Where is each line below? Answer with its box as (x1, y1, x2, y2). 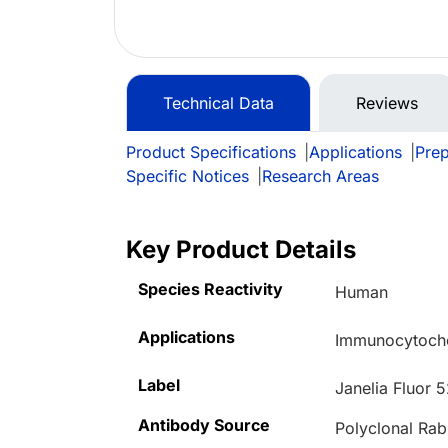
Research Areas (262, 166, 379, 187)
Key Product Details (126, 235, 356, 265)
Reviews (356, 93, 418, 114)
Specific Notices (126, 166, 249, 187)
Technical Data (163, 93, 274, 114)
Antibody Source (138, 415, 270, 436)
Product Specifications (126, 142, 296, 163)
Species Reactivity (138, 279, 283, 300)
